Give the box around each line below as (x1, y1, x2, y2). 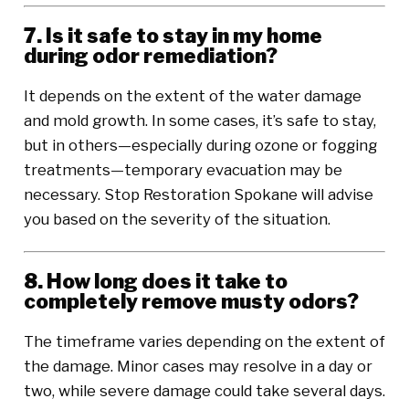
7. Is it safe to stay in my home (23, 23, 322, 47)
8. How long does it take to (23, 268, 288, 293)
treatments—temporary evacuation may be (23, 161, 342, 180)
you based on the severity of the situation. (23, 210, 330, 229)
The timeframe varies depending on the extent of (23, 332, 385, 351)
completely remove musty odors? (23, 288, 359, 313)
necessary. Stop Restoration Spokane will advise (23, 185, 373, 204)
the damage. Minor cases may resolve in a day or (23, 357, 372, 376)
